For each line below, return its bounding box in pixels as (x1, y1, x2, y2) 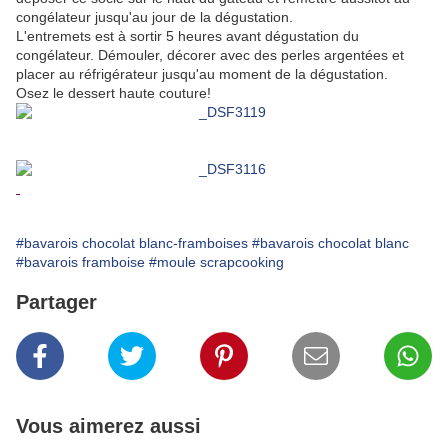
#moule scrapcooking (149, 254, 284, 271)
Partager (16, 291, 97, 314)
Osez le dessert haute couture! (16, 85, 211, 102)
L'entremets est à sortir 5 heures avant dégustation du (16, 28, 359, 45)
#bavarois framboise (16, 254, 145, 271)
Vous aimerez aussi (16, 415, 201, 438)
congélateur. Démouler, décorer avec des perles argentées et (16, 47, 404, 64)
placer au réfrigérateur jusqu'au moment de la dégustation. (16, 66, 388, 83)
